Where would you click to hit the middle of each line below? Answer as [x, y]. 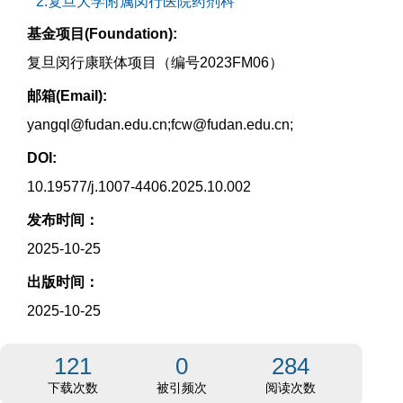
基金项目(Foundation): [102, 34]
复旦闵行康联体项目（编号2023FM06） [155, 63]
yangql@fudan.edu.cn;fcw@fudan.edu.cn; [160, 125]
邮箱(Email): [67, 96]
